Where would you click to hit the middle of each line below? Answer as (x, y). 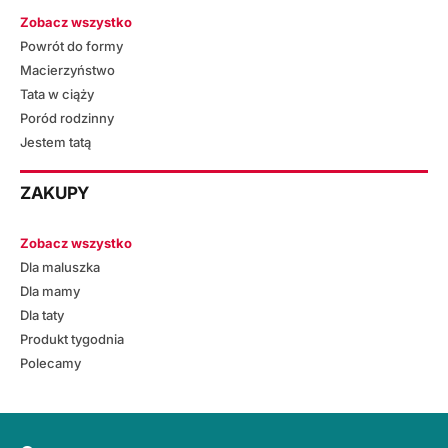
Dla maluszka (60, 266)
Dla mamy (50, 290)
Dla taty (42, 314)
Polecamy (50, 362)
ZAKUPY (54, 193)
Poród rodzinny (67, 117)
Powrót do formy (71, 45)
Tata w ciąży (57, 93)
